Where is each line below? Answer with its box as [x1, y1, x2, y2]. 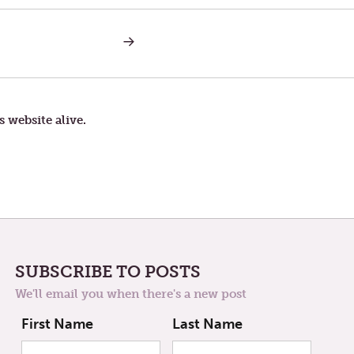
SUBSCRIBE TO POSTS [15, 261, 201, 281]
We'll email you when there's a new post [15, 286, 247, 301]
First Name [21, 315, 93, 333]
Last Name [172, 315, 243, 333]
